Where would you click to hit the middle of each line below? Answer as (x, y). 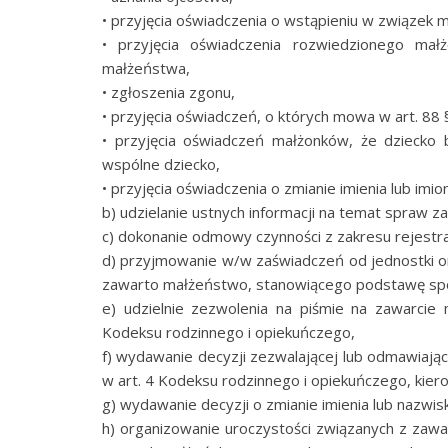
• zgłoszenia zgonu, (168, 92)
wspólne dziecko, (161, 164)
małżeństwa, (146, 68)
